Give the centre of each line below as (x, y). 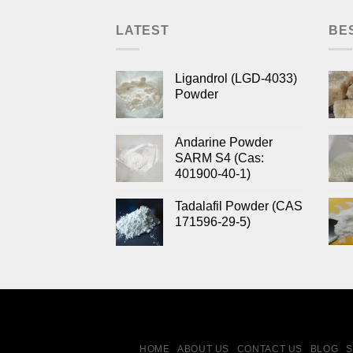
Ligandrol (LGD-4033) (236, 79)
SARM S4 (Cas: (219, 158)
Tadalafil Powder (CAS (239, 206)
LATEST (143, 30)
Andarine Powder (224, 143)
